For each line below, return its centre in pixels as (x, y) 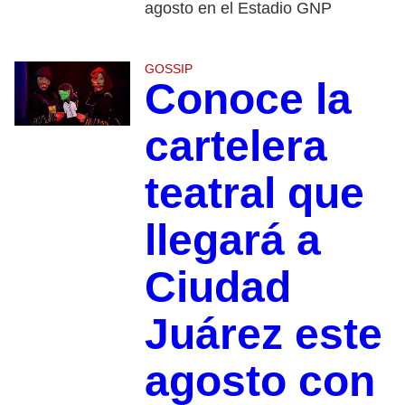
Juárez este (263, 334)
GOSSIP (168, 68)
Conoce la (248, 99)
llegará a (232, 240)
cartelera (235, 146)
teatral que (254, 193)
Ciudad (217, 287)
